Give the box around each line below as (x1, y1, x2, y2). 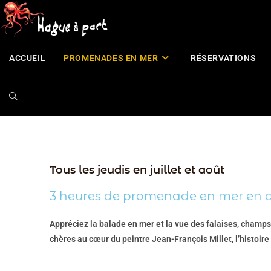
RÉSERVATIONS (191, 53, 256, 63)
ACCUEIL (9, 53, 46, 63)
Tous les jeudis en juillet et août (50, 163, 224, 177)
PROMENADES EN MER (64, 53, 158, 63)
